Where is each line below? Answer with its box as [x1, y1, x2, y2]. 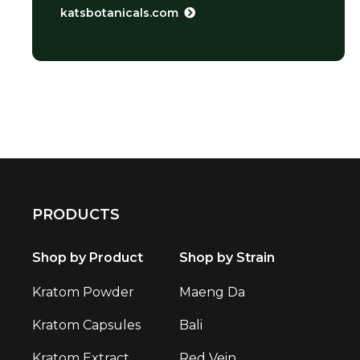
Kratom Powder [32, 284, 134, 300]
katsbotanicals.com [60, 6, 178, 21]
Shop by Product [32, 250, 143, 266]
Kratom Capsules [32, 317, 141, 333]
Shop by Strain [179, 250, 276, 266]
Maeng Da [179, 284, 246, 300]
